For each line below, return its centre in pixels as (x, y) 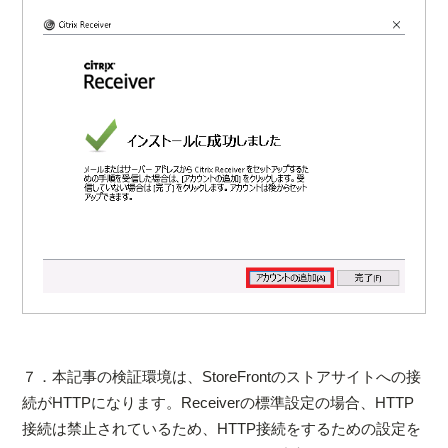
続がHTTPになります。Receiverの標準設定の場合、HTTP (218, 402)
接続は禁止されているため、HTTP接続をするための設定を (222, 428)
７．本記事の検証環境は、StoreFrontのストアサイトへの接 (222, 376)
